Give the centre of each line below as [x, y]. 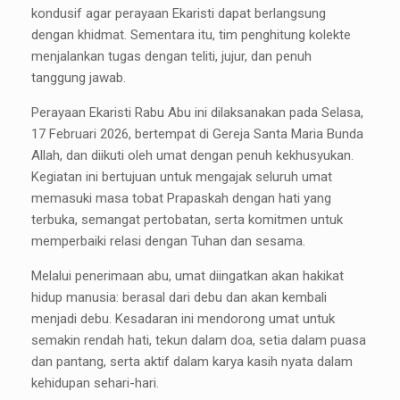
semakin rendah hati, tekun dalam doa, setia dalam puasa [199, 341]
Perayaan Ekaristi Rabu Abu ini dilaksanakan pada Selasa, [197, 113]
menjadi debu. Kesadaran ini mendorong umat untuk [183, 319]
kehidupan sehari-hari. [95, 383]
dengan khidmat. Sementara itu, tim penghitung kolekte [191, 35]
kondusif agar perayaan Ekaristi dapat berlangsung [179, 14]
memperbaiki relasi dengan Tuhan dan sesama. [168, 242]
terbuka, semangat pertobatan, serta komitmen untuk [187, 220]
